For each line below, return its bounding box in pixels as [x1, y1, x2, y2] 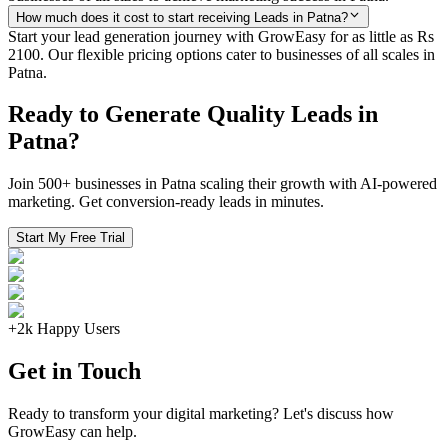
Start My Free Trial [16, 230, 125, 246]
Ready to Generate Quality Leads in [8, 101, 378, 128]
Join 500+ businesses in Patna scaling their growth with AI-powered [8, 175, 437, 193]
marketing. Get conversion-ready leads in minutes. [8, 193, 324, 211]
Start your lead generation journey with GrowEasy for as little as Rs [8, 27, 434, 45]
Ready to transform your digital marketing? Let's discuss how [8, 405, 394, 423]
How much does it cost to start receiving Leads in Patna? [16, 9, 348, 25]
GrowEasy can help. [8, 423, 137, 441]
